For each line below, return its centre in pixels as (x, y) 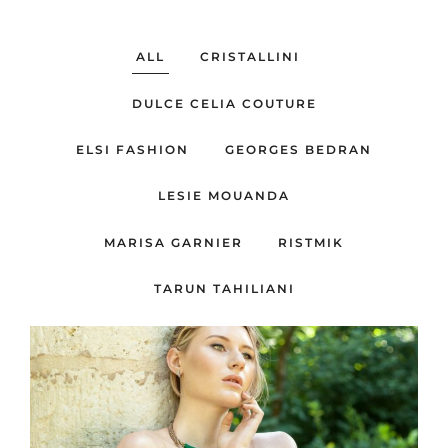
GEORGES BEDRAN (298, 149)
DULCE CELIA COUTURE (224, 103)
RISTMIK (311, 242)
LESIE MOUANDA (224, 196)
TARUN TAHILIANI (224, 289)
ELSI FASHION (133, 149)
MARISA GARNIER (173, 242)
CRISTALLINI (250, 57)
